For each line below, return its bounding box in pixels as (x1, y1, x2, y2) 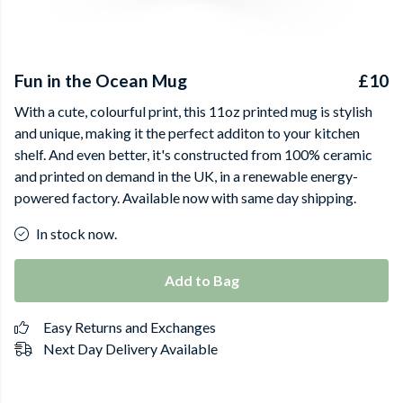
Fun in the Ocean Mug (14, 70, 187, 91)
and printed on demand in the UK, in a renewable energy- (14, 167, 358, 184)
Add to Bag (164, 272, 239, 289)
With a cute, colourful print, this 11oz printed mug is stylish (14, 103, 372, 120)
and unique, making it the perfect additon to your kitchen (14, 124, 360, 141)
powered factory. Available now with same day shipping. (14, 189, 356, 206)
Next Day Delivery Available (43, 340, 218, 357)
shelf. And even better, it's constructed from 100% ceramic (14, 146, 372, 163)
